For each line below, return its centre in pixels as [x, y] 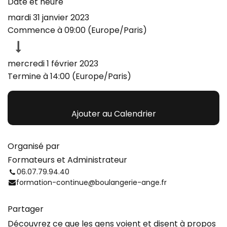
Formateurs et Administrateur [67, 160]
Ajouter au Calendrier [113, 114]
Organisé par [34, 146]
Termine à [29, 76]
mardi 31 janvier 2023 [48, 17]
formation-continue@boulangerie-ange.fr [92, 182]
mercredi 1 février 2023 [53, 64]
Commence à [36, 30]
